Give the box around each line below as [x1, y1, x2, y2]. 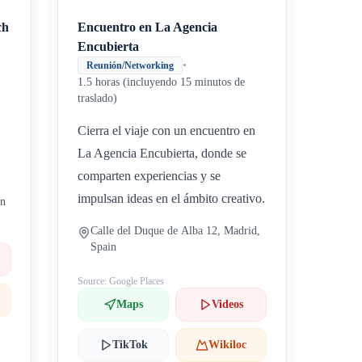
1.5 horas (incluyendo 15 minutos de [78, 76, 246, 88]
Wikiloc [208, 339, 247, 351]
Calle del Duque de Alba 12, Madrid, [90, 225, 261, 237]
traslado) [78, 92, 118, 104]
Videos [212, 298, 244, 310]
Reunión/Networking [86, 60, 175, 71]
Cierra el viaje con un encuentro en [78, 124, 256, 137]
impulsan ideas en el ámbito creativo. [78, 192, 266, 205]
